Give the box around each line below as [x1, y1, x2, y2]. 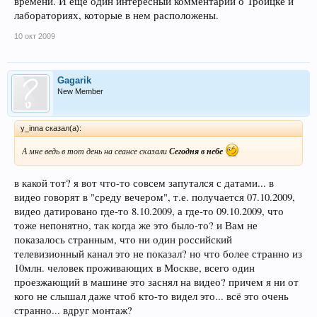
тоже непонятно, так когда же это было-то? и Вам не [14, 218, 258, 232]
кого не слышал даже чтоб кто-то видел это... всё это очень [14, 289, 289, 303]
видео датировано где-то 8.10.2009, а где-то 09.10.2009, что [14, 204, 284, 218]
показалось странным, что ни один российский [14, 232, 232, 246]
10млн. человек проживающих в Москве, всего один [14, 260, 255, 275]
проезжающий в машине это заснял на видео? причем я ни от [14, 275, 299, 289]
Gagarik [57, 74, 91, 86]
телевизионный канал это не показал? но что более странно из [14, 246, 302, 260]
